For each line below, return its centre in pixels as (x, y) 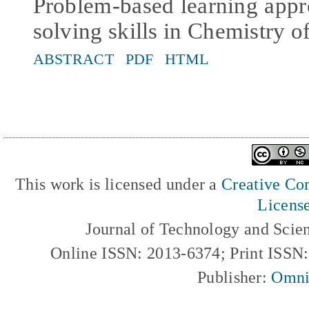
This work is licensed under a (119, 184)
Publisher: (235, 277)
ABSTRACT (73, 59)
